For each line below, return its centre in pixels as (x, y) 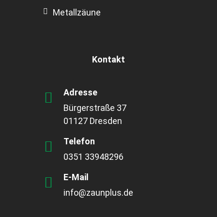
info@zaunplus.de (98, 193)
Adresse (80, 93)
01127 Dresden (93, 121)
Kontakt (108, 60)
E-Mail (76, 177)
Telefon (79, 141)
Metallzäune (77, 13)
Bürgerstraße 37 (95, 108)
